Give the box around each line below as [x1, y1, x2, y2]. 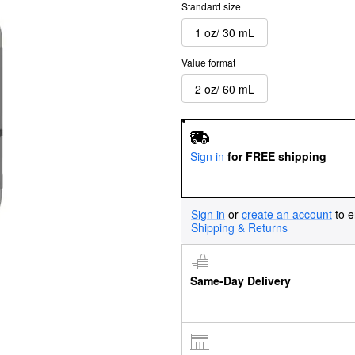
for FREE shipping [227, 147, 326, 164]
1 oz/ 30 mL [195, 24, 254, 40]
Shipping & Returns [191, 219, 288, 235]
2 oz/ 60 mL [195, 80, 254, 97]
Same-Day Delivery [189, 273, 291, 289]
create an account [242, 205, 332, 222]
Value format [181, 55, 235, 69]
